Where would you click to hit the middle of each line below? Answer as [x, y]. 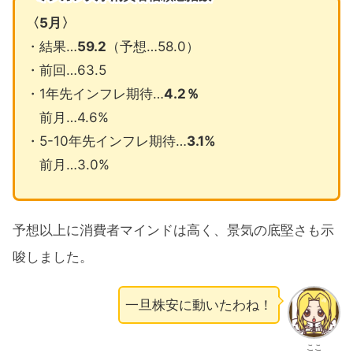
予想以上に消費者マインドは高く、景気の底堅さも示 [173, 230]
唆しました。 [53, 257]
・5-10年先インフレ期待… [106, 141]
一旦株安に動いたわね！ [199, 305]
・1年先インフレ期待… [95, 94]
